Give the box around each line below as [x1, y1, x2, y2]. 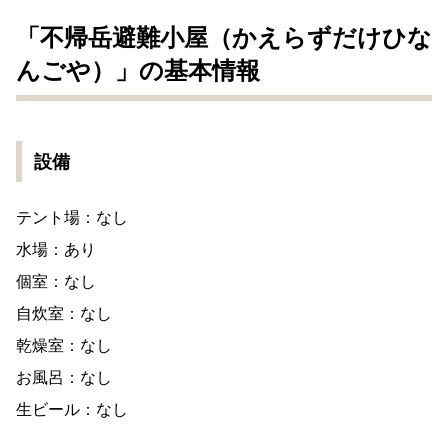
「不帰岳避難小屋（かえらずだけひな [16, 23, 432, 52]
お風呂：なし [16, 367, 112, 387]
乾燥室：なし [16, 335, 112, 355]
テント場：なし [16, 207, 128, 227]
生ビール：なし [16, 399, 128, 419]
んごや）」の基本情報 [16, 56, 260, 85]
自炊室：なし [16, 303, 112, 323]
